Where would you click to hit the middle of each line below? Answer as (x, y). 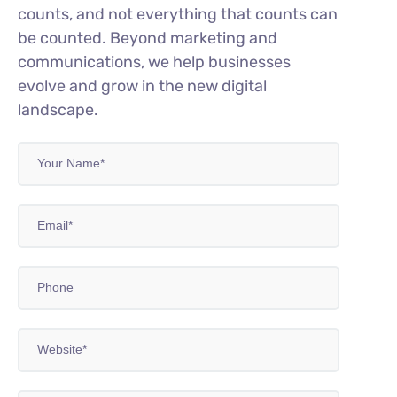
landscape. (58, 109)
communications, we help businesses (154, 62)
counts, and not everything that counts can (178, 14)
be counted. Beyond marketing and (148, 38)
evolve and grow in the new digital (142, 86)
